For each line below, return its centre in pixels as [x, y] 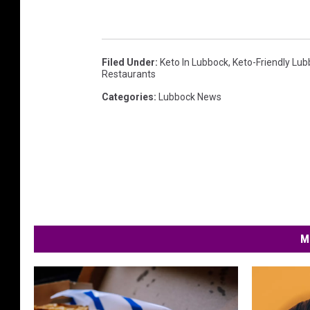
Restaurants [129, 74]
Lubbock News [190, 97]
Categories [128, 97]
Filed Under [128, 63]
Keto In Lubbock [194, 63]
